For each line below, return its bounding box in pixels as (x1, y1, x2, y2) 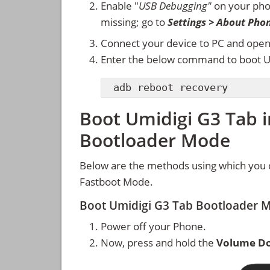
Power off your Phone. (101, 219, 206, 233)
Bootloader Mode (80, 127, 230, 152)
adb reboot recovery (113, 81, 228, 94)
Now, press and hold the (101, 235, 216, 250)
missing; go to (101, 15, 168, 30)
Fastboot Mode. (80, 174, 153, 189)
